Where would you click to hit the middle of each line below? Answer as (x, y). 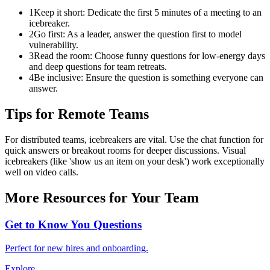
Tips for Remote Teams (77, 114)
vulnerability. (54, 45)
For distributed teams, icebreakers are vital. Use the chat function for (134, 140)
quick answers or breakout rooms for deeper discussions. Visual (125, 151)
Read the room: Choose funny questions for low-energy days (149, 56)
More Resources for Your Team (102, 198)
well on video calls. (42, 172)
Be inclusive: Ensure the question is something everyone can (149, 78)
